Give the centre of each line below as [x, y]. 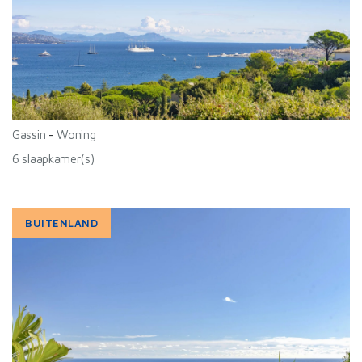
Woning [76, 135]
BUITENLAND [62, 223]
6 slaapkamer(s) [53, 159]
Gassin [29, 135]
